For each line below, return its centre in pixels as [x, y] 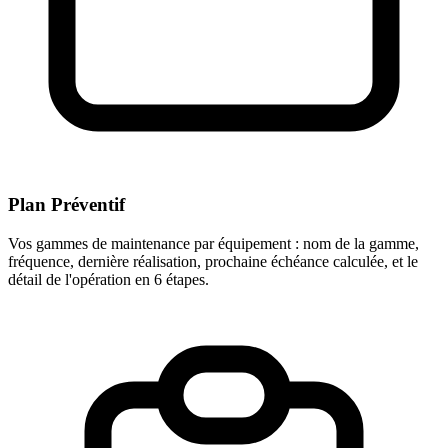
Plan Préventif [66, 205]
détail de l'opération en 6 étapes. [108, 279]
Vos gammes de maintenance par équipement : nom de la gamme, [213, 243]
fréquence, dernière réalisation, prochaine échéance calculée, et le [213, 261]
